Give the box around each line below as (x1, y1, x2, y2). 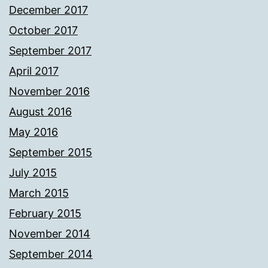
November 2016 (9, 85, 90, 98)
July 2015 (9, 166, 57, 179)
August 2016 (9, 105, 72, 118)
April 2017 (9, 65, 59, 78)
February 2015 (9, 207, 81, 220)
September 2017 (9, 44, 92, 57)
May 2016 (9, 126, 58, 139)
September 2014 (9, 248, 93, 261)
